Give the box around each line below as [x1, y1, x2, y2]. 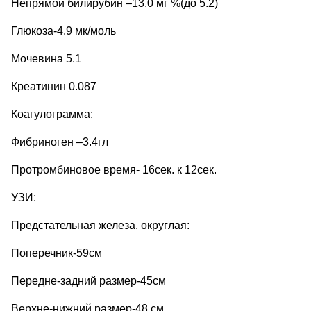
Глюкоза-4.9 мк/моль [11, 24, 116, 37]
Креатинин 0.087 [11, 80, 96, 92]
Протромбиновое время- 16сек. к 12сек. [11, 163, 217, 176]
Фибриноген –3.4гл [11, 135, 108, 148]
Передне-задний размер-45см [11, 274, 166, 287]
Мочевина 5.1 [11, 52, 81, 65]
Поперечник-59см [11, 246, 102, 259]
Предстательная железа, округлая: [11, 219, 190, 231]
